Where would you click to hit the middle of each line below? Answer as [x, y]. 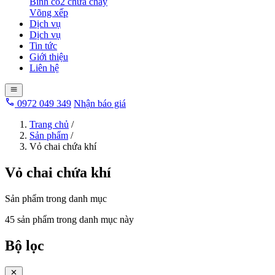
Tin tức [43, 46]
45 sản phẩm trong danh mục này [69, 220]
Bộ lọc [25, 246]
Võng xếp [49, 13]
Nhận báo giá [100, 104]
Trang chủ [49, 125]
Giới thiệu [49, 57]
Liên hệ [44, 68]
